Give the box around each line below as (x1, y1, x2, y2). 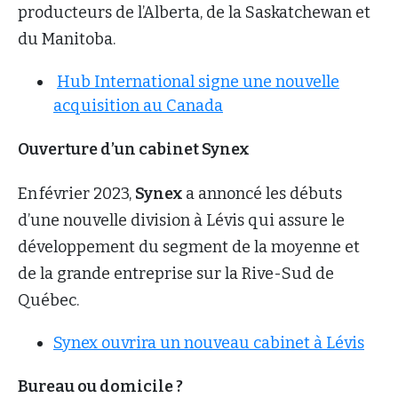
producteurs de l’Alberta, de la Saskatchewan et (18, 2, 370, 22)
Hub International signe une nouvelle (57, 71, 339, 92)
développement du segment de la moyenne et (18, 236, 360, 257)
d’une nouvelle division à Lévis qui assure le (18, 210, 345, 230)
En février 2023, (18, 183, 135, 203)
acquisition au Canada (53, 95, 223, 115)
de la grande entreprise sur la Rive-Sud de (18, 263, 334, 283)
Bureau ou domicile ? (18, 376, 183, 396)
